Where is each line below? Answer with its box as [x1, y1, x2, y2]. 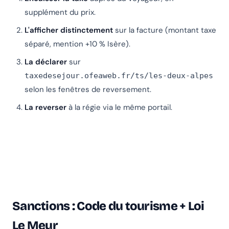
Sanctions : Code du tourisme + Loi [12, 199, 204, 214]
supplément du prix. [25, 7, 96, 18]
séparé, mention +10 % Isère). [25, 39, 130, 50]
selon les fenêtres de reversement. [25, 84, 151, 95]
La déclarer [25, 57, 67, 67]
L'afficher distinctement [25, 25, 113, 36]
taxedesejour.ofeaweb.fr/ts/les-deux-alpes [25, 71, 213, 81]
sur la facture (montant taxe [113, 25, 216, 36]
